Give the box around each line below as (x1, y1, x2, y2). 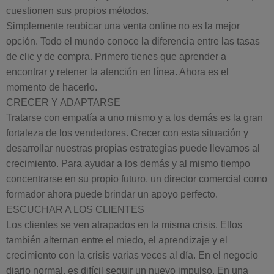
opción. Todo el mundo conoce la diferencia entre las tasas (6, 36, 260, 46)
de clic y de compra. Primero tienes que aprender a (6, 51, 226, 62)
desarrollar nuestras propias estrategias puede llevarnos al (6, 143, 260, 154)
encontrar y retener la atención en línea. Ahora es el (6, 67, 229, 77)
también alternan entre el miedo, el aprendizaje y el (6, 235, 228, 245)
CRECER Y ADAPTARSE (6, 97, 120, 108)
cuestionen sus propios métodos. (6, 6, 149, 16)
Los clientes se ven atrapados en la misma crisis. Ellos (6, 220, 242, 230)
